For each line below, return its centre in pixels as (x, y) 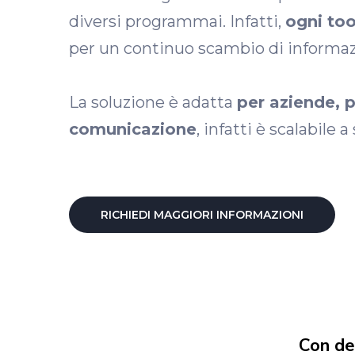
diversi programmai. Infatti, (177, 21)
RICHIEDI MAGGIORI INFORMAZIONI (202, 215)
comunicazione (133, 129)
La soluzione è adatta (153, 102)
